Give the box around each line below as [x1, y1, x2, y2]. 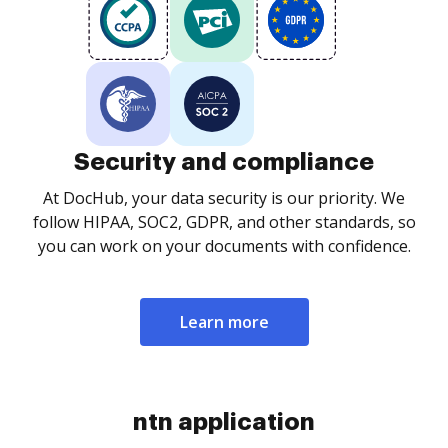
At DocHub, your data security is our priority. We [43, 187, 405, 209]
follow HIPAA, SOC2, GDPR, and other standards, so [32, 211, 416, 233]
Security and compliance [74, 150, 374, 174]
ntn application [133, 410, 315, 434]
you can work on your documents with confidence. [37, 235, 411, 257]
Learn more [179, 311, 269, 333]
